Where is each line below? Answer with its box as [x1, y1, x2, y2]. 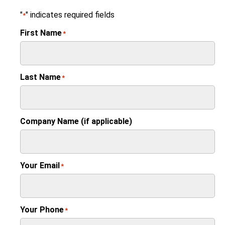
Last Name [20, 72, 61, 82]
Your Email [20, 160, 60, 170]
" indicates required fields [26, 10, 115, 20]
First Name [20, 28, 62, 38]
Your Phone [20, 204, 64, 214]
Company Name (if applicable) [20, 116, 132, 126]
